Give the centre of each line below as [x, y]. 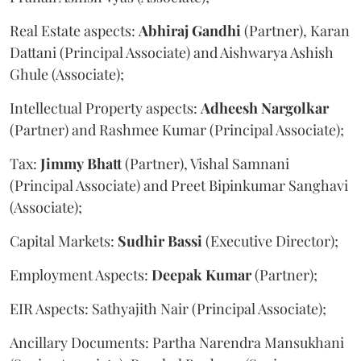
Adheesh [229, 108]
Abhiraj [164, 30]
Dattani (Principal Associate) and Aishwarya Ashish [172, 52]
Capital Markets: [64, 241]
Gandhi [216, 30]
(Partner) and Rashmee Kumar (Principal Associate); [177, 129]
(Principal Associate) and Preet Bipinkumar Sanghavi [179, 185]
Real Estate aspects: [74, 30]
